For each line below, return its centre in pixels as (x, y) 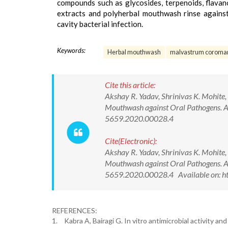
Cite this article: (130, 85)
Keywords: (71, 50)
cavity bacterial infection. (100, 24)
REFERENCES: (75, 210)
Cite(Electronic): (131, 141)
